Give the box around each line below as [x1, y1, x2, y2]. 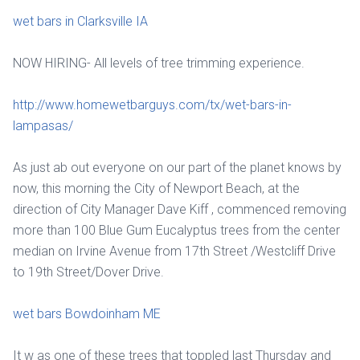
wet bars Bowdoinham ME [13, 305, 161, 321]
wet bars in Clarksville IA [13, 13, 148, 29]
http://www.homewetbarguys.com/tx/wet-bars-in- [13, 96, 292, 112]
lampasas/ [13, 117, 73, 133]
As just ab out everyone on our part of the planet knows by [13, 159, 342, 175]
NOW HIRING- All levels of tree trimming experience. [13, 55, 305, 71]
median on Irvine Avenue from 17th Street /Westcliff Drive [13, 243, 336, 259]
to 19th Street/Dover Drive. [13, 264, 164, 280]
